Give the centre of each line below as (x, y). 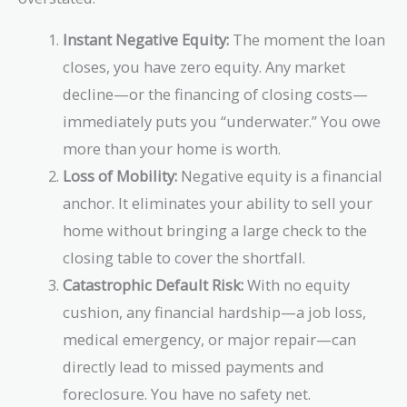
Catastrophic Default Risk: (154, 285)
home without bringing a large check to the (215, 231)
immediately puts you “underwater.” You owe (222, 122)
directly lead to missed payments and (194, 367)
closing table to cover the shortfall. (184, 258)
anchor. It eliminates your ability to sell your (218, 203)
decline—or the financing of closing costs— (216, 94)
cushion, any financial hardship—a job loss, (215, 313)
